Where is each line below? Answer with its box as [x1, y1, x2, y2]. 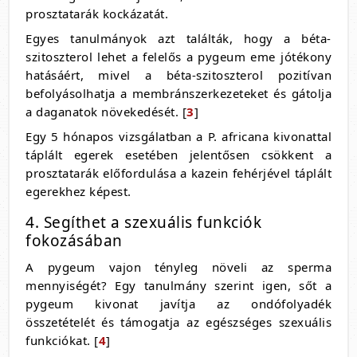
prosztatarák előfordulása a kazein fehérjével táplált [25, 164, 331, 181]
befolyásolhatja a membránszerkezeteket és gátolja [25, 84, 331, 101]
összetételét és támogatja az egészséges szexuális [25, 313, 331, 330]
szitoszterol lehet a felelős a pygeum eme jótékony [25, 48, 331, 65]
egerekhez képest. [25, 182, 131, 199]
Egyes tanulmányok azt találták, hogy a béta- [25, 29, 331, 46]
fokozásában [25, 229, 123, 251]
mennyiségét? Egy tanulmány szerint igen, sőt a [25, 277, 331, 293]
